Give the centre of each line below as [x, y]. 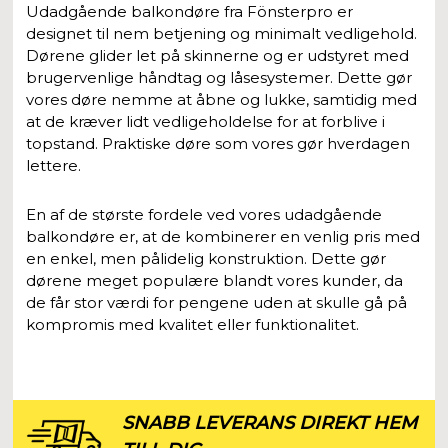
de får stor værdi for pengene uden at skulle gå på [217, 303]
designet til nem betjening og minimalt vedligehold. [222, 34]
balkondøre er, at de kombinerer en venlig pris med [223, 237]
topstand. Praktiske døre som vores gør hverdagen [218, 144]
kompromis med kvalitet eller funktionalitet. [193, 325]
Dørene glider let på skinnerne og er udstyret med [218, 56]
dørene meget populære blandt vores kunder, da [215, 281]
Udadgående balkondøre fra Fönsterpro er [190, 12]
